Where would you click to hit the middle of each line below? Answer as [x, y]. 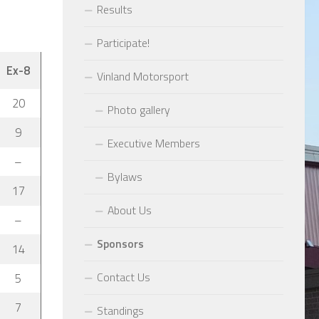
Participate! [123, 42]
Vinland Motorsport [143, 76]
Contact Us [124, 277]
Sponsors [120, 243]
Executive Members [154, 143]
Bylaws [125, 176]
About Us [130, 210]
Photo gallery [139, 109]
